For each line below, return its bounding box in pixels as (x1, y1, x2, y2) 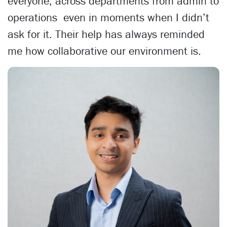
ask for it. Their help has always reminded (8, 27, 205, 41)
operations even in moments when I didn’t (8, 10, 209, 24)
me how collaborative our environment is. (8, 44, 201, 58)
